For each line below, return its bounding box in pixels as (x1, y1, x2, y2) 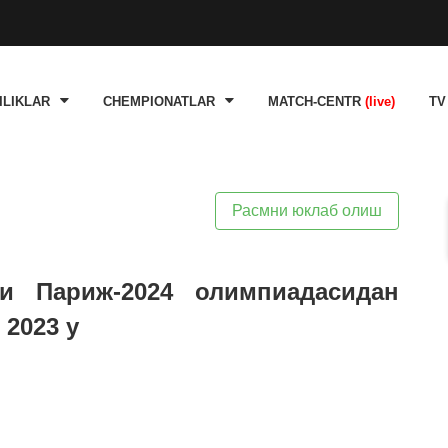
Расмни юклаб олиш (232, 202, 382, 219)
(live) (365, 95, 395, 109)
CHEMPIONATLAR (103, 95, 215, 109)
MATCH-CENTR (268, 95, 365, 109)
